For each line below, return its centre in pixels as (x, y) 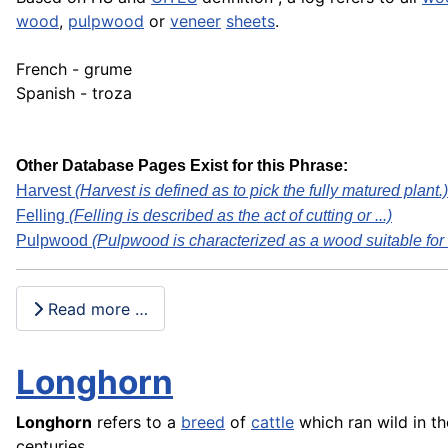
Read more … (95, 308)
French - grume (74, 69)
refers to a (136, 422)
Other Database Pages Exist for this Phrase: (182, 166)
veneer (195, 21)
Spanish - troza (74, 93)
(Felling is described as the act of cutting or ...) (230, 216)
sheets (250, 21)
